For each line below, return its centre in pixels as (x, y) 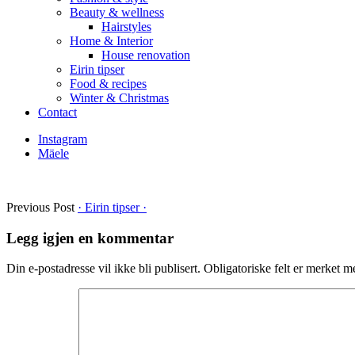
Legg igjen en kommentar (90, 238)
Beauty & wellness (117, 12)
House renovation (146, 55)
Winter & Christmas (119, 98)
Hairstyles (126, 27)
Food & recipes (108, 84)
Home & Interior (111, 41)
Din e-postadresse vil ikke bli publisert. (103, 269)
